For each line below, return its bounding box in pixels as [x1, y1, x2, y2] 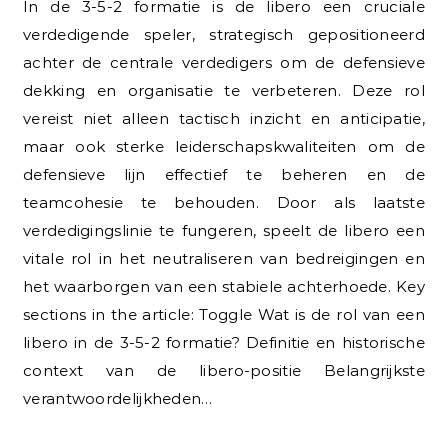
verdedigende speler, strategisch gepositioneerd [23, 25, 425, 45]
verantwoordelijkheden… [23, 389, 213, 409]
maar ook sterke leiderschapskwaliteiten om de [23, 137, 425, 157]
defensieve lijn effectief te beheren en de [23, 165, 425, 185]
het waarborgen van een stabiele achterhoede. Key [23, 277, 425, 297]
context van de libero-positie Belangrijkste [23, 361, 425, 381]
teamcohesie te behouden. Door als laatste [23, 193, 425, 213]
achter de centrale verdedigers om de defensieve [23, 53, 425, 73]
